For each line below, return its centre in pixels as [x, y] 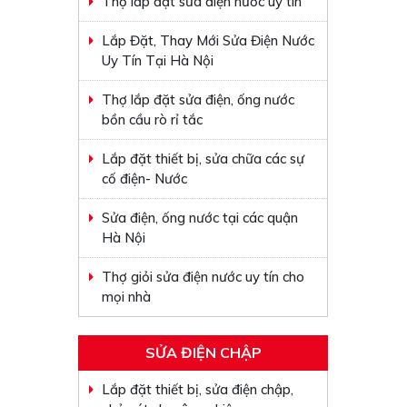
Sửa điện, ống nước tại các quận [200, 218]
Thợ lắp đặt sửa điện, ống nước [199, 99]
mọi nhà [127, 297]
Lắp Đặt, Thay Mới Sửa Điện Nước [208, 40]
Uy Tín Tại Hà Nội [158, 60]
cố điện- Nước [145, 179]
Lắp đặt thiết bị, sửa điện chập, [198, 389]
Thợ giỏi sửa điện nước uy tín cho [203, 277]
